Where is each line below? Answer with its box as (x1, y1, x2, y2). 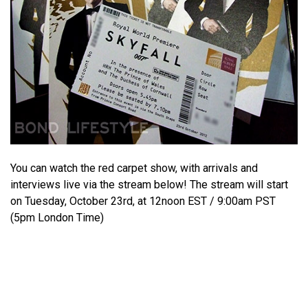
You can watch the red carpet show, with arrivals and (10, 162, 258, 175)
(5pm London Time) (10, 211, 104, 225)
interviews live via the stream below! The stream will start (10, 178, 288, 192)
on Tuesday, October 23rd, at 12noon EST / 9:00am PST (10, 195, 276, 208)
